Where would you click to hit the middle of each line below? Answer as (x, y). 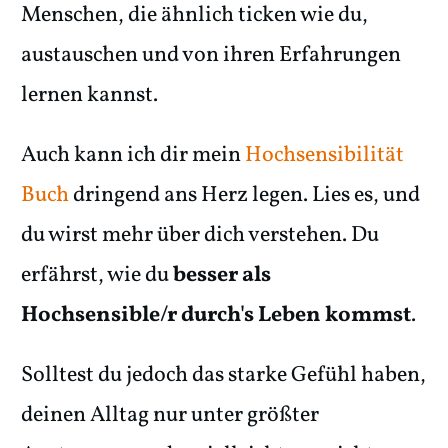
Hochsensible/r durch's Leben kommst (216, 316)
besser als (222, 276)
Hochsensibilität (324, 156)
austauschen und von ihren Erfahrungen (211, 56)
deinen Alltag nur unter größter (170, 416)
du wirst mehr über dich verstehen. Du (200, 236)
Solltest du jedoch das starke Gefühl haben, (223, 376)
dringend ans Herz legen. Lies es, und (244, 196)
